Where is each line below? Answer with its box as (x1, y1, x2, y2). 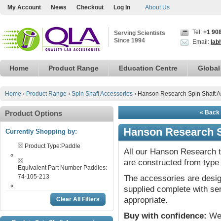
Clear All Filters (56, 196, 100, 203)
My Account (7, 4, 41, 11)
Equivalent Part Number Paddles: (18, 164, 107, 171)
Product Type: (25, 143, 61, 149)
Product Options (5, 109, 62, 117)
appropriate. (124, 195, 168, 205)
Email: (191, 38, 211, 45)
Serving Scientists (114, 30, 165, 37)
